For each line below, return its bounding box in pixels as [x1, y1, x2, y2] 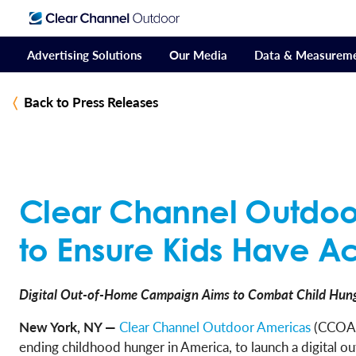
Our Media [169, 46, 227, 63]
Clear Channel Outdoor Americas [119, 317, 311, 336]
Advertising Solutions [27, 46, 142, 63]
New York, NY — [19, 317, 116, 336]
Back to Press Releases [24, 92, 158, 111]
